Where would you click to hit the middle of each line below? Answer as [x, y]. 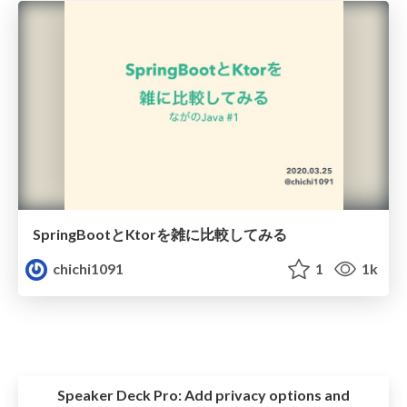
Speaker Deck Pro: [119, 395]
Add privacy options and [266, 395]
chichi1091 [87, 268]
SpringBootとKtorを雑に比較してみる [160, 233]
